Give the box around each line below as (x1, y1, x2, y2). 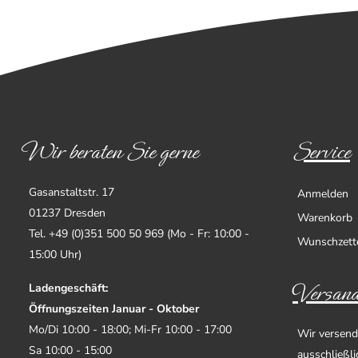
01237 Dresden (29, 205, 105, 221)
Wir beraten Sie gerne (24, 134, 198, 169)
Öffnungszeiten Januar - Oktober (29, 300, 199, 316)
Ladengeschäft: (29, 280, 108, 296)
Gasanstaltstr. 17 (29, 184, 114, 200)
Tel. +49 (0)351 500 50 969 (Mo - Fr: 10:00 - (29, 225, 249, 241)
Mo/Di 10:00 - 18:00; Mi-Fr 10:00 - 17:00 (29, 321, 232, 337)
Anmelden (297, 185, 348, 201)
